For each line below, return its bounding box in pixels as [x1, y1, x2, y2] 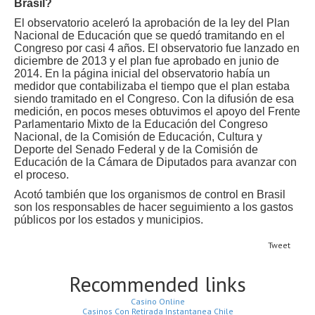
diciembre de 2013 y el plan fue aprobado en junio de [14, 55, 279, 67]
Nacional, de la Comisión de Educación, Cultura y [14, 131, 262, 143]
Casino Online [130, 296, 185, 307]
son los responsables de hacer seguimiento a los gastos [14, 201, 293, 213]
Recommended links [69, 270, 246, 297]
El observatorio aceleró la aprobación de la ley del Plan [14, 17, 290, 29]
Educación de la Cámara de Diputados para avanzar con [14, 156, 297, 168]
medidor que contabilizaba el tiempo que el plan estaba [14, 80, 290, 92]
